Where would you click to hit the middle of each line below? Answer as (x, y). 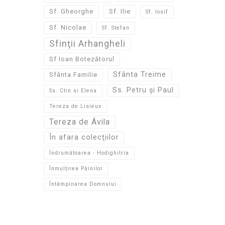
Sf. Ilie (120, 11)
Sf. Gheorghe (71, 11)
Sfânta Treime (139, 75)
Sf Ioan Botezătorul (82, 59)
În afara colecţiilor (84, 137)
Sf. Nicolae (68, 27)
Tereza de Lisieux (75, 106)
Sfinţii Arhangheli (87, 44)
